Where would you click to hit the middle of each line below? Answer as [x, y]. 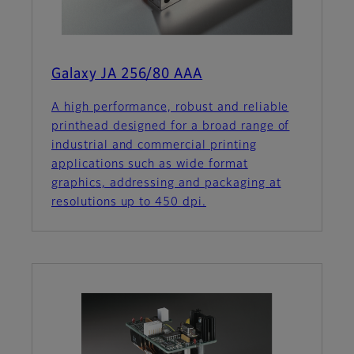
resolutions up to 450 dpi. [129, 203]
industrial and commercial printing [154, 146]
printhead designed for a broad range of [171, 127]
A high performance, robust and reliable [170, 108]
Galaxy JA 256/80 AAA [127, 75]
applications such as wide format [150, 165]
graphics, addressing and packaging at [166, 184]
